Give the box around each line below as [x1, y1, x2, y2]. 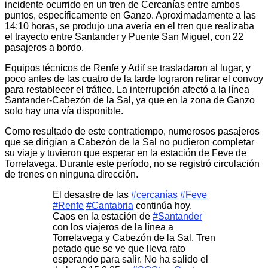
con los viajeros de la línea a [53, 222, 173, 233]
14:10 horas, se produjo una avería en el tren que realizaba [5, 21, 254, 32]
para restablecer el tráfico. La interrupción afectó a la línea [5, 84, 249, 95]
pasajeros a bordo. [5, 42, 84, 53]
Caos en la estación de [53, 211, 153, 222]
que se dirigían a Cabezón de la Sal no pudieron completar [5, 137, 254, 148]
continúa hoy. [133, 200, 192, 211]
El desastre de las [53, 190, 131, 200]
